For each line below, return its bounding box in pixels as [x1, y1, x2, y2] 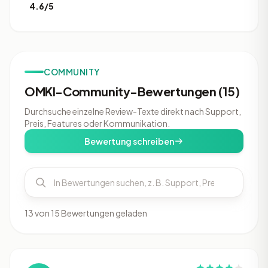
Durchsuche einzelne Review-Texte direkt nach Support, [25, 106, 241, 117]
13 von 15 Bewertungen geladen [25, 208, 147, 218]
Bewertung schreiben [84, 136, 174, 147]
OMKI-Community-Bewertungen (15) [25, 84, 240, 99]
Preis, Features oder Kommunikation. [25, 118, 170, 129]
